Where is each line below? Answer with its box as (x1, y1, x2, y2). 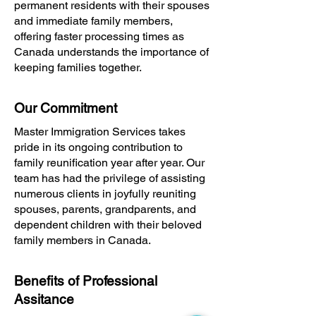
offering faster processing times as (14, 30, 184, 43)
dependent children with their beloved (14, 218, 202, 231)
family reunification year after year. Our (14, 156, 205, 169)
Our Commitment (14, 100, 117, 116)
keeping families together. (14, 61, 142, 74)
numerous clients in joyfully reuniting (14, 187, 196, 200)
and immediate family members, (14, 14, 173, 28)
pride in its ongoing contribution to (14, 140, 183, 154)
